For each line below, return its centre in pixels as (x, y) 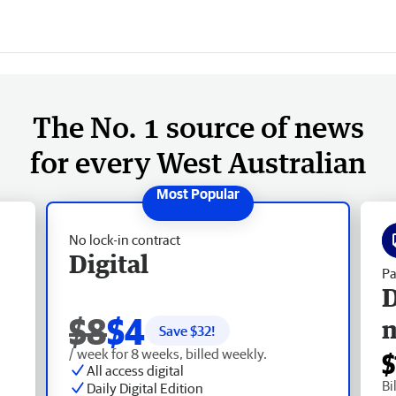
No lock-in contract (125, 239)
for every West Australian (198, 162)
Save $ (178, 330)
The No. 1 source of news (198, 126)
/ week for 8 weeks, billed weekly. (168, 353)
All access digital (135, 370)
